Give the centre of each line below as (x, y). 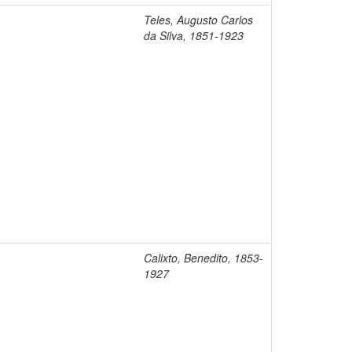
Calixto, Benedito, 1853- (203, 258)
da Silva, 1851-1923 (194, 35)
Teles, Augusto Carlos (198, 20)
